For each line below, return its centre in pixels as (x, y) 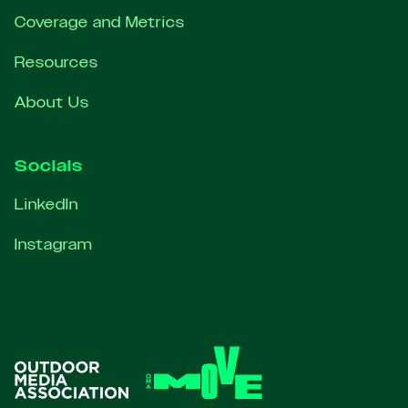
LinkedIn (46, 205)
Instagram (54, 245)
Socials (49, 165)
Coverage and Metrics (100, 23)
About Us (52, 103)
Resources (56, 63)
